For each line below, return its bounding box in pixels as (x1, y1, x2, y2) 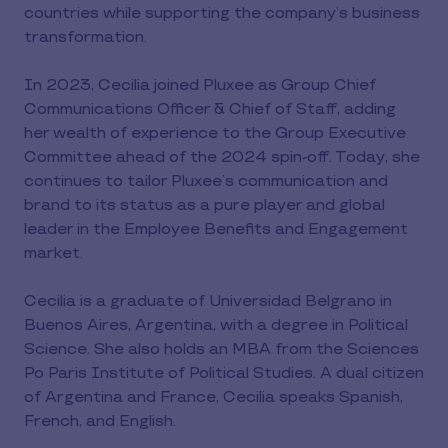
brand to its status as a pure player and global (24, 195, 385, 215)
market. (24, 243, 83, 263)
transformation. (24, 27, 147, 47)
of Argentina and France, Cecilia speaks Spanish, (24, 387, 403, 407)
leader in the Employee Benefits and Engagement (24, 219, 408, 239)
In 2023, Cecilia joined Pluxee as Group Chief (24, 75, 376, 95)
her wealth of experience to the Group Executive (24, 123, 406, 143)
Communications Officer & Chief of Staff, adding (24, 99, 396, 119)
